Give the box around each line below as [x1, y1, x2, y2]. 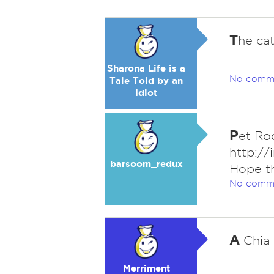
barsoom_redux [109, 158, 183, 169]
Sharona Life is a [107, 63, 185, 73]
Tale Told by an [109, 75, 183, 86]
